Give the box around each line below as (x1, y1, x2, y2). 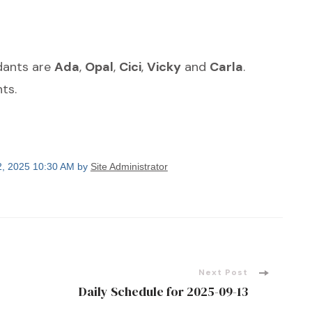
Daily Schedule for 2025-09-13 (78, 283, 248, 300)
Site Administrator (90, 162, 168, 172)
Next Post (198, 267, 248, 278)
